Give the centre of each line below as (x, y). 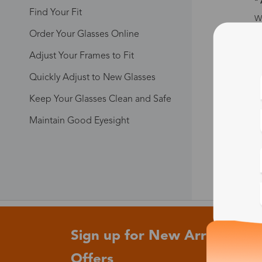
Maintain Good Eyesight (79, 121)
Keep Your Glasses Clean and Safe (100, 99)
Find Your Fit (56, 13)
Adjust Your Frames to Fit (82, 56)
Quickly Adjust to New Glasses (92, 78)
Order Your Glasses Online (84, 35)
